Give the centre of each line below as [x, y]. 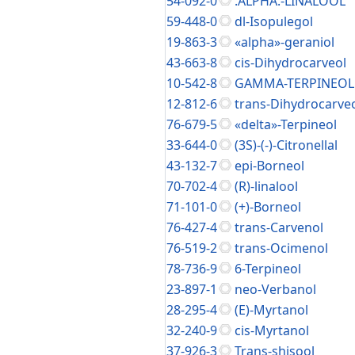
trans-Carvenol [279, 227]
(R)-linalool [266, 186]
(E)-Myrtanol [271, 310]
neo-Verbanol [275, 289]
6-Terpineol [268, 269]
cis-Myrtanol [272, 330]
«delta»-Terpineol [286, 124]
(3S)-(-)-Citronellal [286, 145]
